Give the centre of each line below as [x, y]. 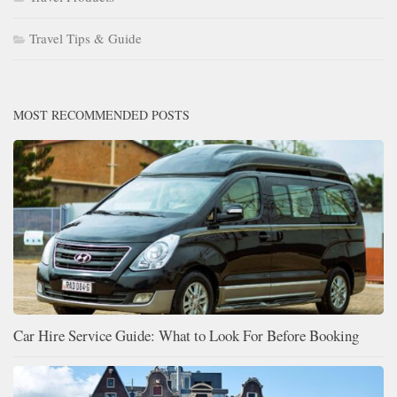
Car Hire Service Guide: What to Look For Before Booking [186, 335]
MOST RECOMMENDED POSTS [101, 114]
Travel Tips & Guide [86, 38]
